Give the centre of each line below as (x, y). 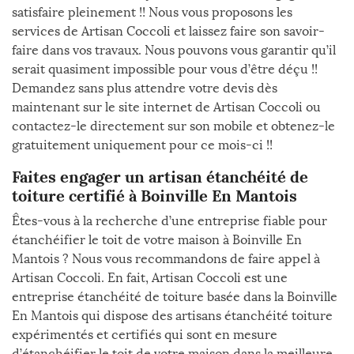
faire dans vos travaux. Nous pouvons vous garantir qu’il (174, 50)
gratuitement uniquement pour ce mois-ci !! (142, 145)
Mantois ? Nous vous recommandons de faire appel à (166, 259)
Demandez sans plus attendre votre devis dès (145, 88)
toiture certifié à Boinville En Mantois (154, 196)
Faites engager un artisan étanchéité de (160, 177)
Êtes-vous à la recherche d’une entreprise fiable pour (169, 221)
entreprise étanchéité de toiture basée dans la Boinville (175, 297)
